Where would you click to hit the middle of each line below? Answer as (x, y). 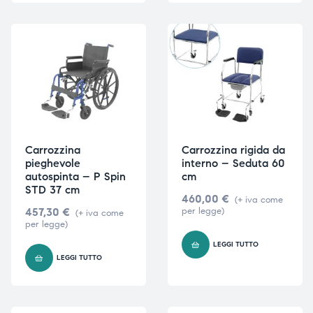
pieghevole (52, 163)
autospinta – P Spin (75, 176)
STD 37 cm (52, 189)
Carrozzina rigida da (233, 150)
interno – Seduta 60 (233, 163)
